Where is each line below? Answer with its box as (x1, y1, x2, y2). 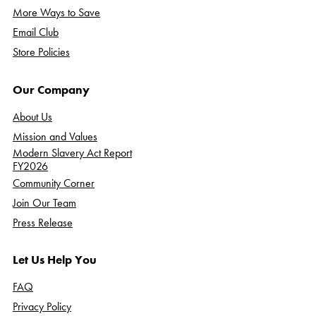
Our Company (13, 82, 90, 97)
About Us (13, 109, 52, 124)
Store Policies (13, 44, 70, 59)
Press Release (13, 214, 73, 230)
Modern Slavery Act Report (13, 145, 132, 160)
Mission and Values (13, 128, 97, 144)
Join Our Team (13, 195, 76, 210)
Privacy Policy (13, 299, 71, 315)
